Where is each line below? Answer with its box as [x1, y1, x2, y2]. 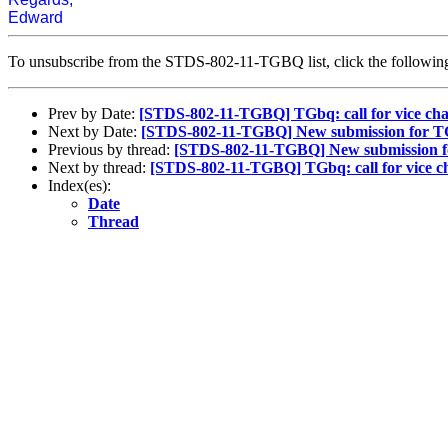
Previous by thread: [48, 140, 174, 158]
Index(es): [48, 176, 111, 194]
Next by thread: [48, 158, 150, 176]
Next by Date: [48, 122, 141, 140]
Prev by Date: [48, 104, 139, 122]
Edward [8, 8, 63, 26]
